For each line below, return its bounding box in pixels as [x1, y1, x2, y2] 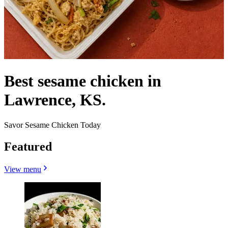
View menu [4, 164, 41, 174]
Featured [4, 139, 52, 153]
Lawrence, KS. [4, 91, 106, 109]
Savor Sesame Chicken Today [4, 120, 101, 129]
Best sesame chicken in [4, 72, 161, 91]
